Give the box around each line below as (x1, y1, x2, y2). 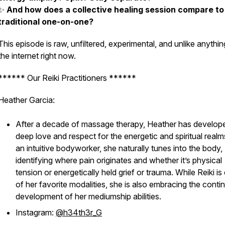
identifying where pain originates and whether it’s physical (16, 155, 222, 165)
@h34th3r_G (56, 207, 102, 217)
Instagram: (16, 207, 56, 217)
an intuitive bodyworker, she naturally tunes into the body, (16, 143, 222, 153)
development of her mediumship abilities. (16, 191, 161, 201)
